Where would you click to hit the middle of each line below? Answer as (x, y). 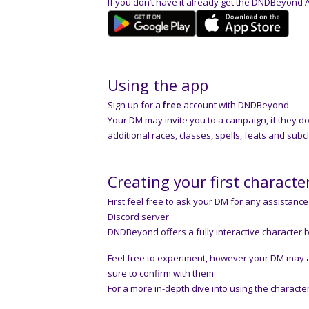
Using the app (158, 84)
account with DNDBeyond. (236, 104)
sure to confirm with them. (162, 273)
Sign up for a (135, 104)
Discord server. (139, 216)
